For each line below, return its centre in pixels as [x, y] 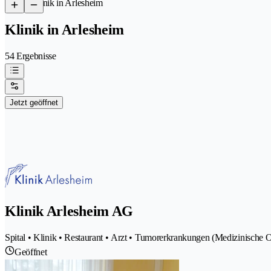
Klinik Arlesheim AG [69, 211]
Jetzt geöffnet [34, 102]
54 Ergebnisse [31, 56]
